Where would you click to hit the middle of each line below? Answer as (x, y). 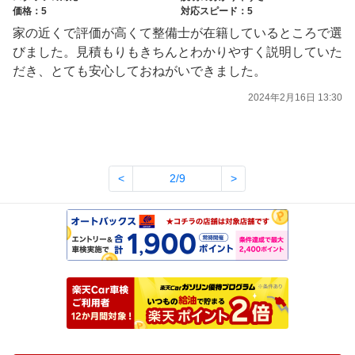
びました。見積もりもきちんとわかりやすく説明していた (177, 52)
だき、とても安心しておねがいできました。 (139, 71)
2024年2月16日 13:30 (295, 97)
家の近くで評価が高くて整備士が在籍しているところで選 (177, 33)
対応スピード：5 (217, 11)
